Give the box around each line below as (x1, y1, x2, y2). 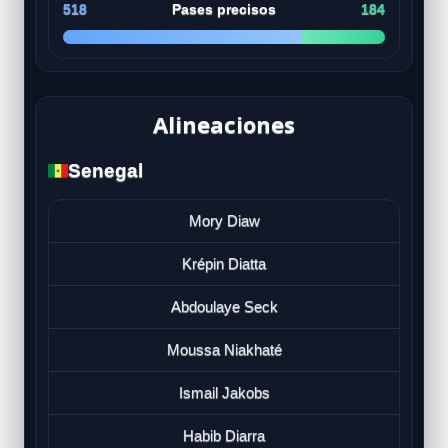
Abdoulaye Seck (170, 297, 278, 315)
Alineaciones (153, 108, 295, 139)
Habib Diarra (183, 426, 265, 444)
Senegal (68, 159, 143, 181)
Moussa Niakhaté (166, 340, 282, 358)
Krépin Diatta (182, 254, 266, 272)
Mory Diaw (188, 211, 260, 229)
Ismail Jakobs (178, 383, 270, 401)
